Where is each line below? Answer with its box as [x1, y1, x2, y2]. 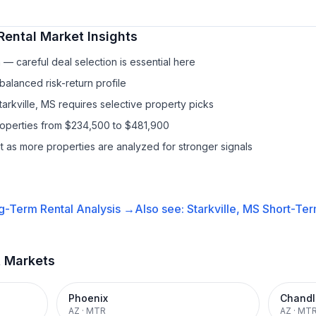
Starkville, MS [186, 202, 260, 216]
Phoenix [68, 292, 108, 304]
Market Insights [37, 29, 138, 44]
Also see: [134, 202, 187, 216]
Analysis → [73, 202, 135, 216]
